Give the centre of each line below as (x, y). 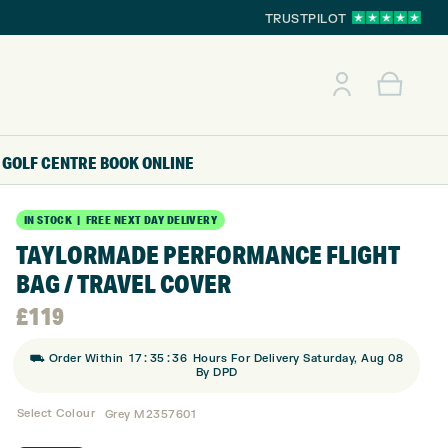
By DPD (216, 372)
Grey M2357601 (150, 414)
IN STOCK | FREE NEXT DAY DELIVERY (120, 220)
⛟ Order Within (78, 358)
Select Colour (56, 414)
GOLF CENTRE (50, 162)
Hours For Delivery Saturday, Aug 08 (296, 358)
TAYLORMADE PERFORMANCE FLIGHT (207, 254)
